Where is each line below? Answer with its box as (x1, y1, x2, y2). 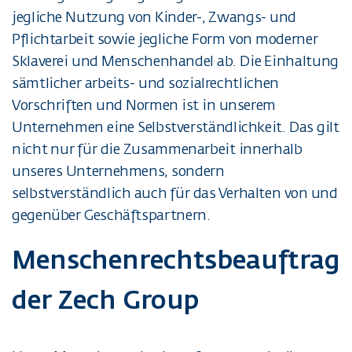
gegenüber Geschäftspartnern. (12, 207, 211, 223)
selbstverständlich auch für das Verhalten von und (12, 185, 338, 201)
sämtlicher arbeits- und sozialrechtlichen (12, 75, 279, 91)
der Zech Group (12, 284, 200, 316)
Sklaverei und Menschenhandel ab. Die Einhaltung (12, 53, 339, 69)
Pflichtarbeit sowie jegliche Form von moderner (12, 31, 318, 47)
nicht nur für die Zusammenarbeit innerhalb (12, 141, 302, 157)
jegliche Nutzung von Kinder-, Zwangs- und (12, 9, 296, 25)
